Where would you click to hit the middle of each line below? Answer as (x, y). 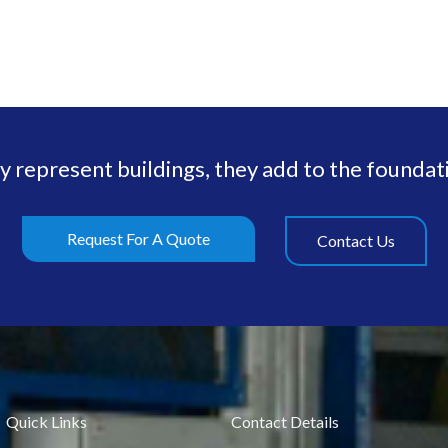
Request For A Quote (138, 238)
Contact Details (285, 421)
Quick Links (47, 421)
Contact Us (355, 240)
